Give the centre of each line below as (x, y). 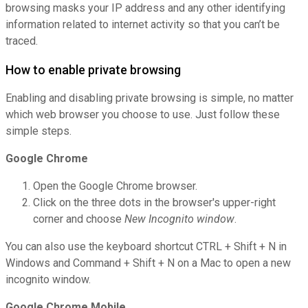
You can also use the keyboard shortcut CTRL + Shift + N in (146, 247)
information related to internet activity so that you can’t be (143, 25)
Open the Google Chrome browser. (115, 186)
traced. (22, 41)
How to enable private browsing (93, 70)
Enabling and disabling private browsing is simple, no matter (150, 98)
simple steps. (38, 131)
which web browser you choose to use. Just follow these (143, 115)
